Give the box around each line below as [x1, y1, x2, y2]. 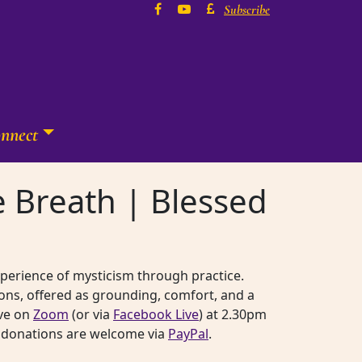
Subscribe [224, 2, 270, 18]
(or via [69, 305, 113, 323]
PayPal [168, 324, 208, 343]
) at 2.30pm [199, 305, 267, 323]
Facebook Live [113, 305, 199, 323]
